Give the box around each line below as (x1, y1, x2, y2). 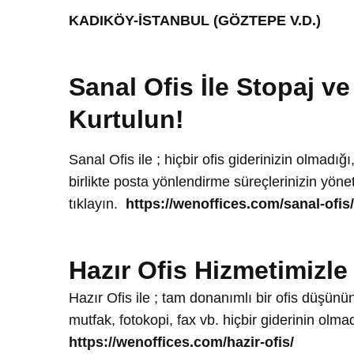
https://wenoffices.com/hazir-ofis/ (69, 334, 294, 350)
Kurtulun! (69, 105, 184, 134)
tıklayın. (69, 196, 126, 212)
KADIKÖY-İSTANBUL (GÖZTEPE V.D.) (69, 13, 321, 28)
